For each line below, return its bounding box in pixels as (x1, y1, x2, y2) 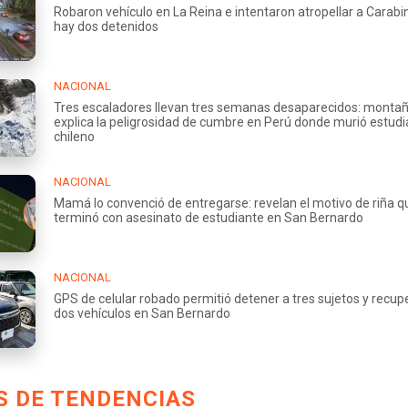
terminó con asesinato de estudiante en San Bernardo (54, 209, 363, 225)
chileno (54, 128, 95, 144)
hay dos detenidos (54, 18, 158, 34)
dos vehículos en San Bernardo (54, 305, 230, 321)
